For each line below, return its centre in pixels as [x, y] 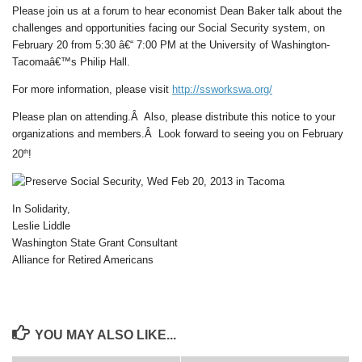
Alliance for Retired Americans [83, 259]
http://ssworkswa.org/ [222, 89]
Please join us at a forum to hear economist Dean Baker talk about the [177, 11]
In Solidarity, [41, 208]
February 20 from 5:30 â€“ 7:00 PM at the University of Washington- [171, 44]
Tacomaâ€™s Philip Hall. [71, 61]
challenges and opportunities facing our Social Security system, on [168, 27]
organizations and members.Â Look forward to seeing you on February [178, 134]
